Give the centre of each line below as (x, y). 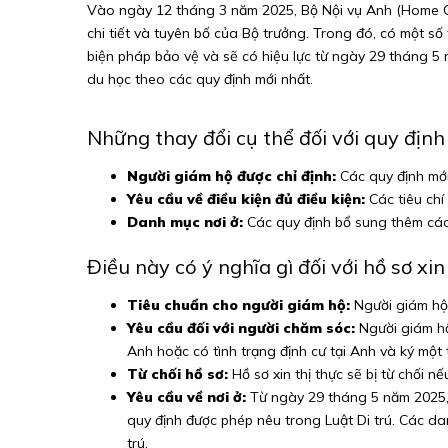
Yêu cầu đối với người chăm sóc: (241, 328)
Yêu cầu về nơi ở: (186, 397)
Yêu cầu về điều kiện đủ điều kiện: (246, 199)
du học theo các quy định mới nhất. (200, 79)
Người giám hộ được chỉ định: (231, 176)
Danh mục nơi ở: (185, 222)
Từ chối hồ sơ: (177, 374)
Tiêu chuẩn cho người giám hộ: (238, 305)
